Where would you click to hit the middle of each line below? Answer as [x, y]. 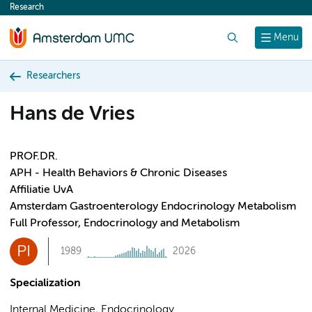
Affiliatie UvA [41, 190]
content [36, 11]
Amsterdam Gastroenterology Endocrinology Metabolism [153, 207]
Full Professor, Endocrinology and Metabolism [125, 224]
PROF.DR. [34, 157]
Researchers [53, 76]
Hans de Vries [72, 115]
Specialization [45, 283]
